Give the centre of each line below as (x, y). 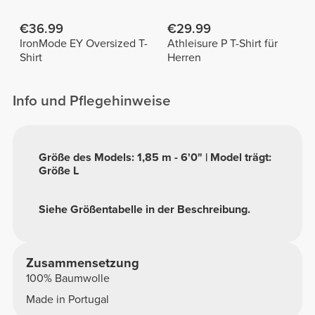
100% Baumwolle (67, 279)
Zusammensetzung (82, 263)
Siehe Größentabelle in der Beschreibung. (145, 210)
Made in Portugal (67, 299)
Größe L (59, 171)
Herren (184, 57)
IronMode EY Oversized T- (83, 43)
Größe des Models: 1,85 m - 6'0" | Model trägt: (155, 157)
